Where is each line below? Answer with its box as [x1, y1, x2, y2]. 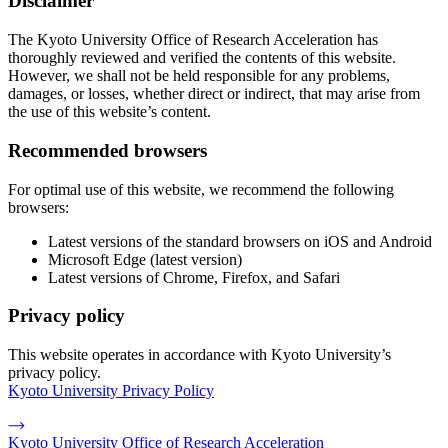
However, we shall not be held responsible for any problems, [8, 67, 390, 85]
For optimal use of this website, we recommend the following [8, 180, 394, 198]
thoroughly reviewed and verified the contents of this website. [8, 49, 396, 67]
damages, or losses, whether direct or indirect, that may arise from [8, 85, 420, 103]
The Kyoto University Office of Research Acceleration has [8, 31, 378, 49]
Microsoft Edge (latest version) [48, 250, 242, 268]
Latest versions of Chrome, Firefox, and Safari [48, 268, 340, 286]
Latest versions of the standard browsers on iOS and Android [48, 232, 432, 250]
